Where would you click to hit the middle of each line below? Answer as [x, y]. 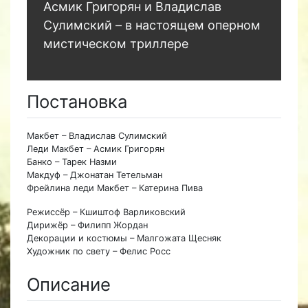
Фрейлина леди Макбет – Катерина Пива [115, 188]
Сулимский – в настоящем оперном [152, 25]
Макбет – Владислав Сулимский [97, 136]
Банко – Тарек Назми [72, 162]
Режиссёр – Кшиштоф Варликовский [106, 212]
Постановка [77, 102]
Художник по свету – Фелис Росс [99, 252]
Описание [69, 285]
